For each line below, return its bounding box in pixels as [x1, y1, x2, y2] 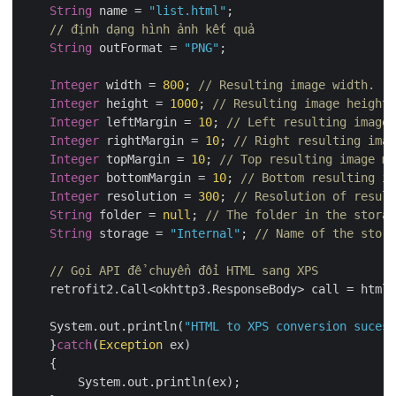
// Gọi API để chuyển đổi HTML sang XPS [49, 263, 318, 278]
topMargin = [99, 151, 191, 166]
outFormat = [92, 40, 184, 55]
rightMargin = [99, 133, 205, 148]
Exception [99, 337, 163, 352]
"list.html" [148, 3, 226, 18]
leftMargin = [99, 114, 198, 129]
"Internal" [170, 225, 240, 240]
